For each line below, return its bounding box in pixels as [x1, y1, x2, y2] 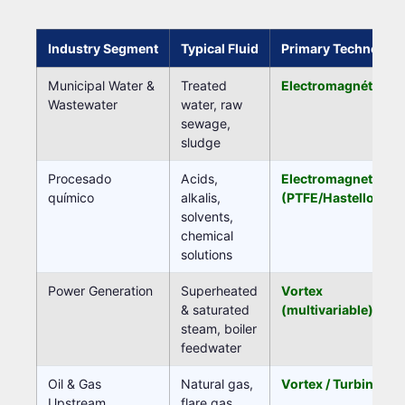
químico [48, 189, 94, 205]
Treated [181, 77, 227, 93]
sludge [181, 134, 221, 150]
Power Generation [48, 282, 153, 298]
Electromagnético [281, 77, 391, 93]
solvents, [181, 208, 233, 224]
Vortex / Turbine [281, 375, 381, 391]
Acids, [181, 170, 218, 186]
